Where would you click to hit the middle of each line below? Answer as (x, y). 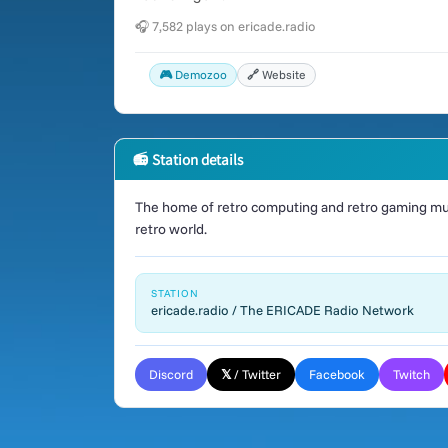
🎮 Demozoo (193, 74)
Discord (171, 374)
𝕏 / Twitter (251, 374)
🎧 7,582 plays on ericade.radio (225, 26)
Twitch (411, 374)
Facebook (337, 374)
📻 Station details (188, 159)
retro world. (171, 229)
